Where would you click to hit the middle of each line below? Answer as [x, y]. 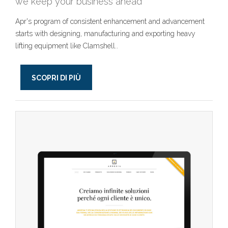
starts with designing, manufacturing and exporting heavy [105, 34]
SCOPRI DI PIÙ [56, 78]
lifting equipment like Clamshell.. [67, 46]
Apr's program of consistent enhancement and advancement [110, 21]
